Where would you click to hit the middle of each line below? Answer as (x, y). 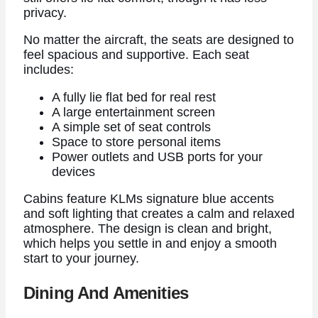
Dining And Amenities (106, 293)
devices (73, 171)
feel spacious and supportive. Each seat (136, 55)
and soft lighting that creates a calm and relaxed (159, 214)
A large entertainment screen (133, 112)
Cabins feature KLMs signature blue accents (148, 199)
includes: (48, 70)
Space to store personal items (136, 142)
